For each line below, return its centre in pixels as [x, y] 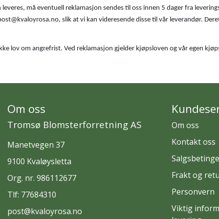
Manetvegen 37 [36, 144]
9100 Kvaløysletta [39, 161]
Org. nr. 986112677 [42, 178]
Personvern [193, 191]
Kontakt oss [194, 142]
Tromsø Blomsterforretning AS [74, 124]
